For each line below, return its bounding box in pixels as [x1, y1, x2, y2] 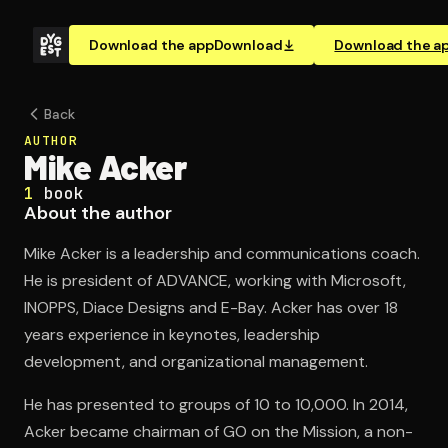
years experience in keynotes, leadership [24, 324, 320, 345]
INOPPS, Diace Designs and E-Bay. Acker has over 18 [24, 297, 398, 318]
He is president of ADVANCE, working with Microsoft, [24, 270, 406, 291]
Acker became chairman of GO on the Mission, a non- [24, 421, 413, 442]
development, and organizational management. [24, 351, 368, 372]
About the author [24, 201, 172, 225]
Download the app [89, 36, 214, 54]
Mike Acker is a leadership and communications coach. [24, 243, 420, 264]
